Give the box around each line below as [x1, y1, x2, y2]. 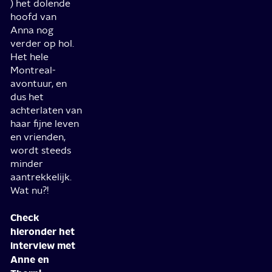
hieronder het [10, 225, 75, 238]
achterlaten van [10, 104, 83, 117]
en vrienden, [10, 131, 66, 143]
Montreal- [10, 64, 56, 76]
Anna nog [10, 24, 54, 36]
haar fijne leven [10, 118, 80, 130]
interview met [10, 239, 76, 252]
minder [10, 158, 44, 170]
